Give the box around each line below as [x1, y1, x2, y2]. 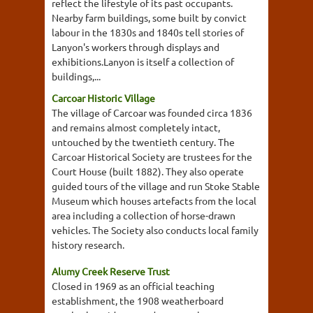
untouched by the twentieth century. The [52, 136, 235, 148]
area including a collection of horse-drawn [52, 209, 235, 221]
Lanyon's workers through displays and [52, 41, 219, 53]
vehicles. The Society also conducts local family [52, 224, 259, 236]
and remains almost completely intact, [52, 121, 220, 133]
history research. [52, 238, 124, 251]
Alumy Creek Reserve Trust [52, 264, 170, 277]
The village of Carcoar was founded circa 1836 [52, 106, 252, 119]
